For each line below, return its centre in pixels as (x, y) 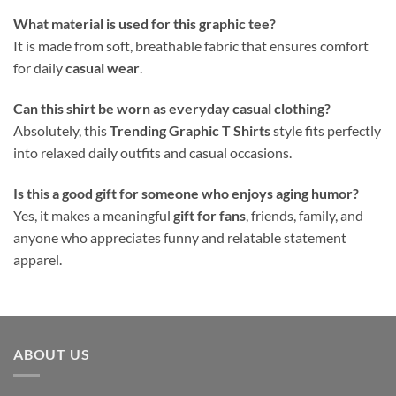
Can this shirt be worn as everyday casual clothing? (172, 109)
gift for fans (209, 216)
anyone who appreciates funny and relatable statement (180, 238)
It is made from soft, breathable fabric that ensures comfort (191, 46)
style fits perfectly (326, 131)
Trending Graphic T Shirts (190, 131)
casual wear (103, 68)
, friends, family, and (305, 216)
